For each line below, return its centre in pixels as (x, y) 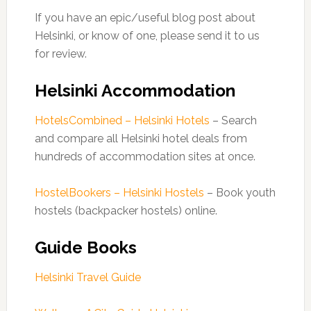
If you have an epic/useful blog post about (145, 18)
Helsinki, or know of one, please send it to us (147, 36)
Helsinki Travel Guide (87, 277)
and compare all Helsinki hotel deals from (141, 138)
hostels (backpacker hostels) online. (126, 211)
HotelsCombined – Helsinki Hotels (122, 120)
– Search (233, 120)
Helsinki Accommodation (135, 91)
